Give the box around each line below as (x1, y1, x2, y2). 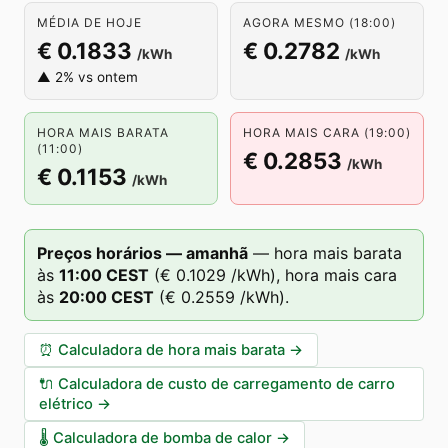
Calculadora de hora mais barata (58, 341, 285, 359)
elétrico (39, 395, 93, 413)
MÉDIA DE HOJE (37, 15, 142, 30)
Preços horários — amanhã (37, 243, 248, 263)
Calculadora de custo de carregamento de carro (58, 375, 395, 393)
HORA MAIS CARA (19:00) (243, 125, 411, 140)
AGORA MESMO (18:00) (243, 15, 396, 30)
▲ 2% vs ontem (37, 69, 138, 85)
